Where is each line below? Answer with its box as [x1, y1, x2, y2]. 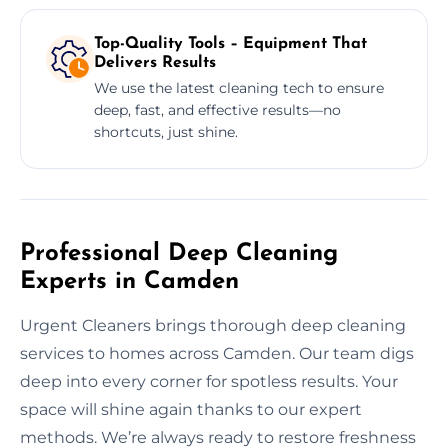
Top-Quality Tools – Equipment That [94, 35, 367, 52]
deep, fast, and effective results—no [94, 100, 341, 119]
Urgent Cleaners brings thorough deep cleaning [20, 315, 406, 335]
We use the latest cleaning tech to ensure [94, 78, 384, 97]
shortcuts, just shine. [94, 122, 238, 141]
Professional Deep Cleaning [20, 241, 338, 266]
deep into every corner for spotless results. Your [20, 371, 398, 391]
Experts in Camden [20, 269, 239, 294]
